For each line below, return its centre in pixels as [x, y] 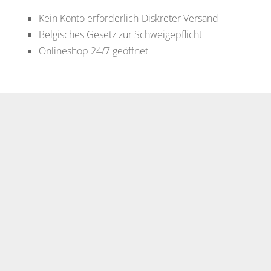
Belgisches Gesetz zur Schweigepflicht [120, 34]
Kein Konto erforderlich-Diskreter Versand [128, 18]
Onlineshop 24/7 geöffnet [93, 51]
